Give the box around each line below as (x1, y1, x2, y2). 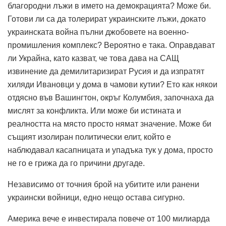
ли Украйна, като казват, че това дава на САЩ (8, 53, 179, 63)
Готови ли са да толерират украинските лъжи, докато (8, 14, 206, 23)
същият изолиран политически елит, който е (8, 132, 171, 141)
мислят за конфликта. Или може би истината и (8, 106, 181, 115)
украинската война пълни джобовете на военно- (8, 27, 189, 36)
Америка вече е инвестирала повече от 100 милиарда (8, 214, 210, 223)
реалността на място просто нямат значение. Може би (8, 119, 211, 128)
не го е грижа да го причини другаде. (8, 158, 145, 167)
